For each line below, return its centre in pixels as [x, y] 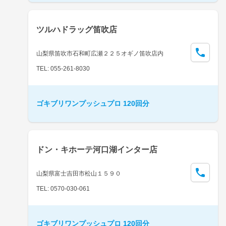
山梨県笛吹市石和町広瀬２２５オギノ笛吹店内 [100, 53]
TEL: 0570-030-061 [63, 188]
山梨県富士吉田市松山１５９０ [79, 173]
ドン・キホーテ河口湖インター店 [97, 149]
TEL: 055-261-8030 [63, 68]
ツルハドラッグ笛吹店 [77, 29]
